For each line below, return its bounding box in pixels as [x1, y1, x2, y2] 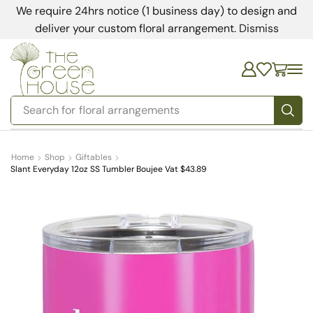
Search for [23, 103, 76, 118]
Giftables [75, 152, 112, 163]
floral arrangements [79, 103, 180, 118]
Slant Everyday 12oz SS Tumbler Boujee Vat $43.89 [10, 163, 207, 175]
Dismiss [238, 21, 279, 36]
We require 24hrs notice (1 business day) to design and [16, 3, 297, 18]
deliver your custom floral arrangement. [34, 21, 239, 36]
